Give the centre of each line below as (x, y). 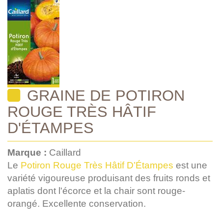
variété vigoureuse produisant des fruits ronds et (109, 178)
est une (190, 165)
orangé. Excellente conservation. (77, 203)
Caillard (65, 152)
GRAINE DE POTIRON (104, 95)
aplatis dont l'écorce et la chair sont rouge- (96, 191)
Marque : (28, 152)
